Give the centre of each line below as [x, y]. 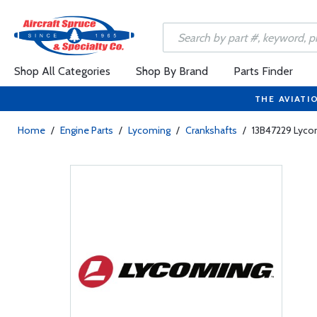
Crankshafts [211, 130]
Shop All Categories [62, 71]
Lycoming [149, 130]
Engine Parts [87, 130]
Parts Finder [263, 71]
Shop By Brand [172, 71]
